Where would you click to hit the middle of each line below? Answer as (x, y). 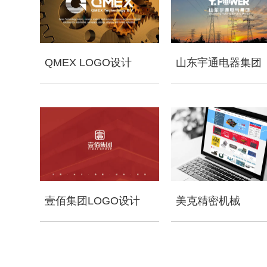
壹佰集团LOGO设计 (93, 201)
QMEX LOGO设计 (89, 62)
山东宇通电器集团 (219, 62)
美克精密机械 (208, 201)
